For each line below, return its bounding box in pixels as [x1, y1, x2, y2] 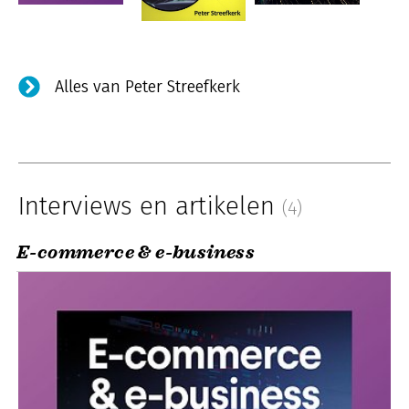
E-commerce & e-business [16, 240, 256, 264]
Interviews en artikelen [18, 191, 282, 221]
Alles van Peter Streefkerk [55, 77, 240, 97]
